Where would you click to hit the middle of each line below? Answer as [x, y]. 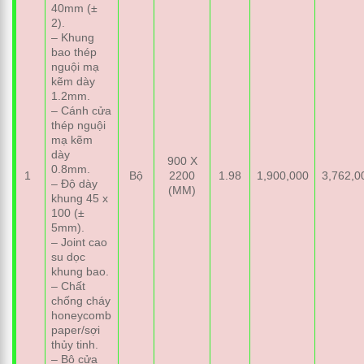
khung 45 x [80, 198]
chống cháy [81, 300]
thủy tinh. [75, 344]
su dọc [69, 256]
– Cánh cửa [82, 110]
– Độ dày [75, 183]
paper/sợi [76, 329]
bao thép [74, 52]
